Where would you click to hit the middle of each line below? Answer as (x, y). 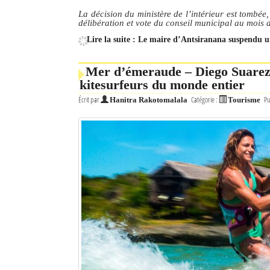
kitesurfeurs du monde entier (162, 85)
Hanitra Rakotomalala (149, 100)
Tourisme (244, 100)
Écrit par (89, 100)
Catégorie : (205, 100)
